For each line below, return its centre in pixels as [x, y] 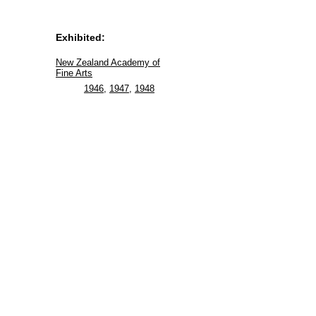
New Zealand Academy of [108, 62]
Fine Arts [74, 73]
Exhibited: [80, 37]
